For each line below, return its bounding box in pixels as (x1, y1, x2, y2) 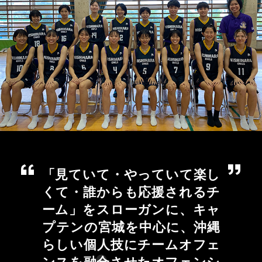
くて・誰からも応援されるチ (42, 182, 220, 201)
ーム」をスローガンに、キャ (42, 200, 220, 219)
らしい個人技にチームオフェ (42, 235, 220, 254)
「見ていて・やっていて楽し (42, 165, 220, 184)
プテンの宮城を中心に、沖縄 (42, 218, 220, 236)
